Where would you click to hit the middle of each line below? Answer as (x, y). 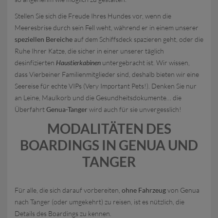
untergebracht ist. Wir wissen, (145, 63)
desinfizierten (35, 63)
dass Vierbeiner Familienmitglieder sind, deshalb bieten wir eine (107, 74)
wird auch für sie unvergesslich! (135, 109)
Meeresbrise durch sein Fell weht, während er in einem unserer (107, 27)
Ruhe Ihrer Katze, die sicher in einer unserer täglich (89, 51)
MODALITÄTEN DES (109, 128)
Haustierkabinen (78, 63)
